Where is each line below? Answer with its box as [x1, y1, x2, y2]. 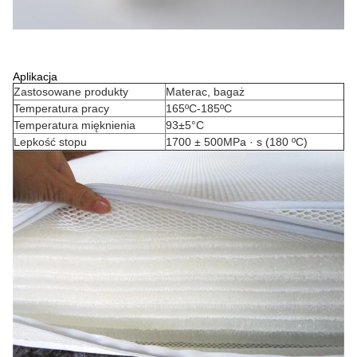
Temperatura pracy [14, 101, 109, 115]
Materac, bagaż [166, 84, 245, 98]
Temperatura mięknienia [14, 118, 135, 131]
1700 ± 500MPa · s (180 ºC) [166, 135, 308, 148]
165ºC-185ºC [166, 101, 232, 115]
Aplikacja [13, 69, 57, 83]
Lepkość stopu [14, 135, 87, 148]
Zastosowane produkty [14, 84, 128, 98]
